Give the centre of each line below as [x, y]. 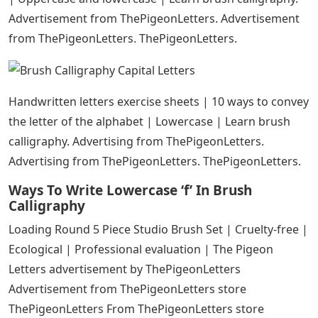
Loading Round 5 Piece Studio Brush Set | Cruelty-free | [158, 230]
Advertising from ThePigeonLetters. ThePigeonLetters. [155, 161]
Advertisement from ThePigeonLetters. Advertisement [154, 18]
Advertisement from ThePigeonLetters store [127, 289]
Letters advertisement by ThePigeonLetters [125, 269]
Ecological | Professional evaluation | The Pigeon [141, 250]
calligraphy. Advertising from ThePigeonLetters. [136, 142]
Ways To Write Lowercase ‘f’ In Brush [130, 191]
